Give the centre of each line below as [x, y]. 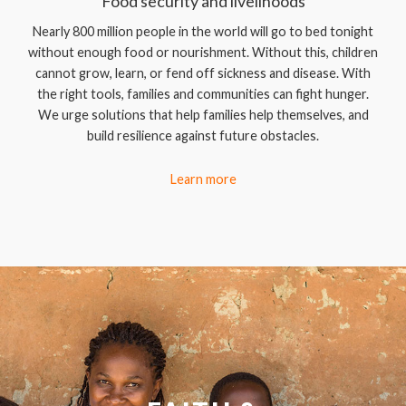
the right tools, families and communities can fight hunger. [203, 94]
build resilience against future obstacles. [203, 135]
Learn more [203, 179]
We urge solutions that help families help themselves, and [203, 115]
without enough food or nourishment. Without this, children [203, 52]
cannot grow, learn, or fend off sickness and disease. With [203, 73]
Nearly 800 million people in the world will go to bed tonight [203, 31]
